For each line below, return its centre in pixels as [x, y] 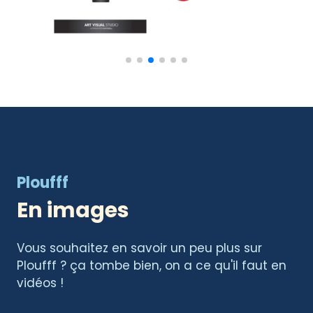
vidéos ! [40, 283]
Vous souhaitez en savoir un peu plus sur [139, 248]
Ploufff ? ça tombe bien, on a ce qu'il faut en [152, 265]
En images [73, 210]
